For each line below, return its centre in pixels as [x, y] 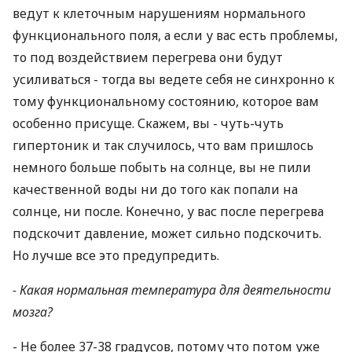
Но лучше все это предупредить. [116, 255]
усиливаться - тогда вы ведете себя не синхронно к [174, 79]
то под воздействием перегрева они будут [148, 57]
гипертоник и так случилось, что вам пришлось [163, 145]
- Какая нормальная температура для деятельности [172, 290]
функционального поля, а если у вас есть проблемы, [175, 35]
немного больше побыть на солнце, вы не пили [162, 167]
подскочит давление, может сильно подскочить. [167, 233]
